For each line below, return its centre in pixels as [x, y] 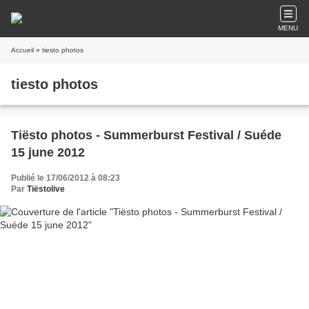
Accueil [22, 50]
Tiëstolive [46, 189]
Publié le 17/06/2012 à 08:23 [66, 178]
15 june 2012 [48, 152]
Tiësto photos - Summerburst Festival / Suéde [146, 135]
